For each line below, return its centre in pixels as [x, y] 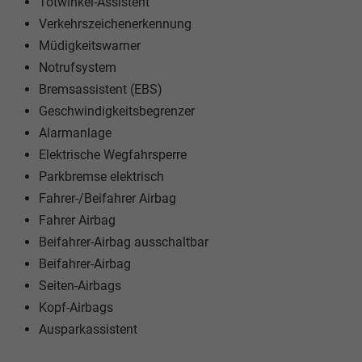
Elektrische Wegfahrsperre [113, 155]
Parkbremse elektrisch [101, 177]
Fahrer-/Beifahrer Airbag [107, 199]
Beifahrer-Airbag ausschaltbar [124, 242]
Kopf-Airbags [76, 308]
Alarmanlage [75, 133]
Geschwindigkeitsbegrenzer [117, 112]
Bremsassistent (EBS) [101, 90]
